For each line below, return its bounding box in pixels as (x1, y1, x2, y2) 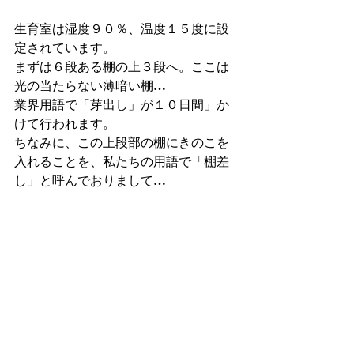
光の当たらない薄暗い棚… (14, 78, 166, 93)
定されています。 (14, 40, 115, 55)
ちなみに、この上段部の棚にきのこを (14, 135, 229, 150)
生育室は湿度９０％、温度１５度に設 (14, 21, 229, 36)
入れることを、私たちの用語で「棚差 (14, 154, 229, 169)
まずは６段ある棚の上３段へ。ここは (14, 59, 229, 74)
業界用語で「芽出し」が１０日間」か (14, 97, 229, 112)
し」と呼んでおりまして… (14, 173, 166, 188)
